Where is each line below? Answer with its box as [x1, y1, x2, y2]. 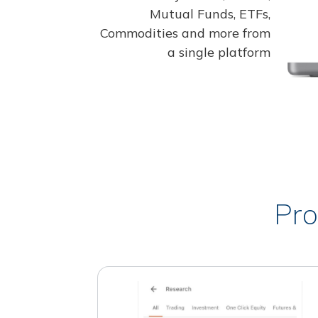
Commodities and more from [100, 24, 270, 41]
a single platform [168, 43, 270, 60]
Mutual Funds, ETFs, [150, 5, 270, 22]
